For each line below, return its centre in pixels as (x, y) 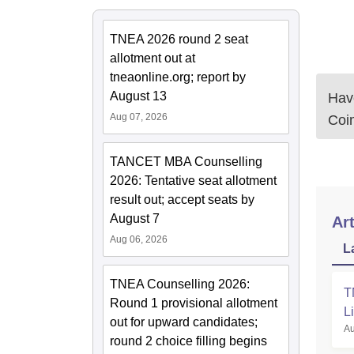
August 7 (135, 218)
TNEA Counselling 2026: (180, 284)
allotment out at (153, 58)
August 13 (138, 96)
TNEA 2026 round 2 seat (179, 39)
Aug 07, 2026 (139, 117)
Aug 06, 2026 (139, 239)
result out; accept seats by (182, 200)
